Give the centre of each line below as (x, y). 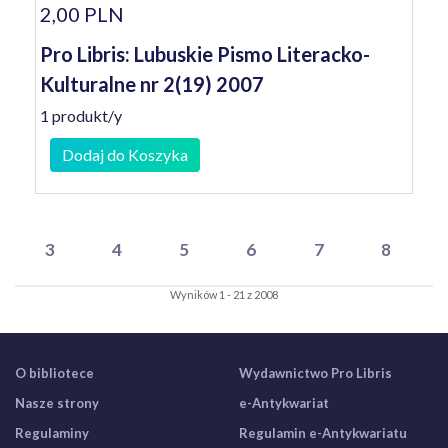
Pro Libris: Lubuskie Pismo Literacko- (205, 54)
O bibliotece (54, 373)
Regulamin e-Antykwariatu (323, 433)
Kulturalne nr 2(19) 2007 (152, 84)
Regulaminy (52, 433)
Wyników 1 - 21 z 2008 (224, 294)
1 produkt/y (81, 115)
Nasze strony (57, 403)
